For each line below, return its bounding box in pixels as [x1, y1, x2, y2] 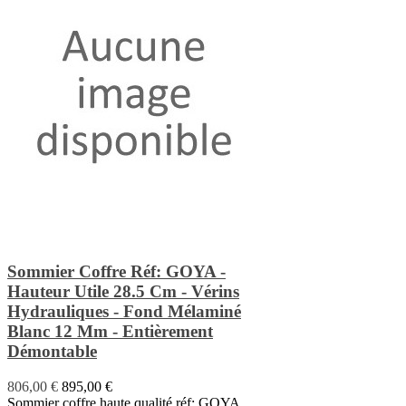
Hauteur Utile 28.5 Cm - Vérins [7, 281, 239, 301]
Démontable [7, 341, 97, 361]
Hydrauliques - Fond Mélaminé [7, 301, 241, 321]
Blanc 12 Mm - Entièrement [7, 321, 213, 341]
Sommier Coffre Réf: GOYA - [7, 261, 226, 281]
